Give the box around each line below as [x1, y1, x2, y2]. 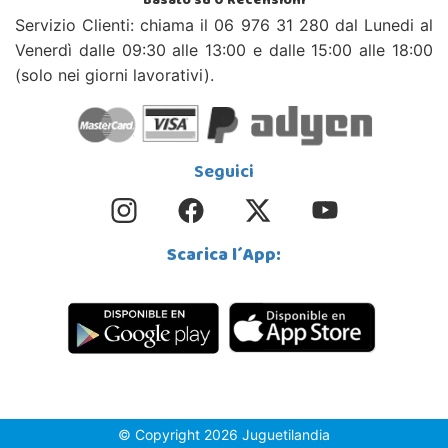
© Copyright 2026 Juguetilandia [118, 425, 330, 443]
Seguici [194, 155, 254, 192]
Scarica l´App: [167, 239, 281, 276]
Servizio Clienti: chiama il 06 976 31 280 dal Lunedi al [15, 15, 433, 36]
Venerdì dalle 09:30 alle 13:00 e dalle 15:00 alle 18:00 [15, 40, 433, 61]
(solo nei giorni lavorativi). [15, 65, 214, 86]
